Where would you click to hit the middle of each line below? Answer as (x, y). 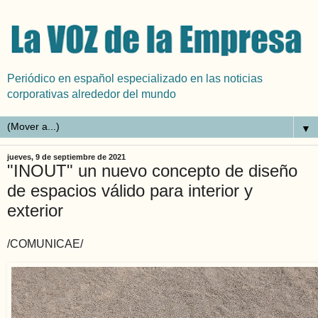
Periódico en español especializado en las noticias (135, 78)
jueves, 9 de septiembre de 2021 (66, 157)
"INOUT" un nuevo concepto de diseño (152, 170)
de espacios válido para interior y (130, 190)
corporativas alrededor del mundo (92, 94)
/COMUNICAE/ (45, 244)
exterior (35, 210)
